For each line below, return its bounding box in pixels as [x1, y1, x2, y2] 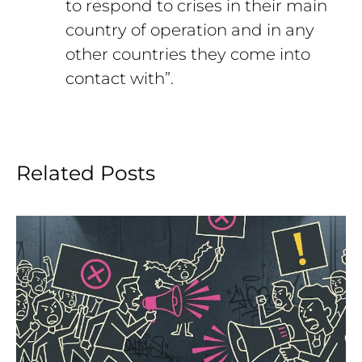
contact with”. [65, 68, 175, 88]
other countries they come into [65, 44, 311, 64]
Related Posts [16, 161, 155, 186]
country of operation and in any [65, 19, 315, 40]
